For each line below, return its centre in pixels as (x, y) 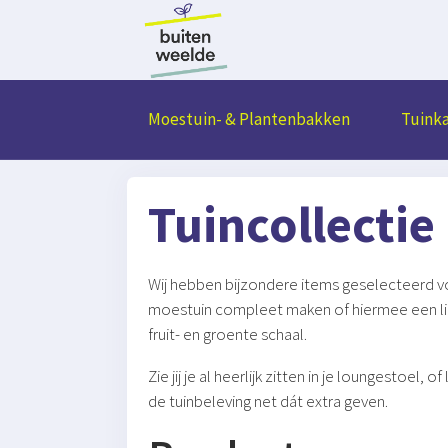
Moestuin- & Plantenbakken (249, 119)
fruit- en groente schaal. (228, 334)
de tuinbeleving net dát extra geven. (268, 401)
